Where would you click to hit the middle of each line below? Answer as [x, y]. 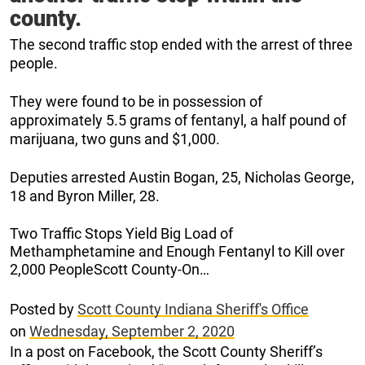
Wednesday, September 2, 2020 [132, 331]
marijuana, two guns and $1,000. [115, 139]
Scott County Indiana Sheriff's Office [193, 309]
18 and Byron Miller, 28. [85, 196]
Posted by [44, 309]
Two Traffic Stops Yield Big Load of [121, 233]
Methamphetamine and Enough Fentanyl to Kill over [177, 251]
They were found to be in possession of [136, 101]
